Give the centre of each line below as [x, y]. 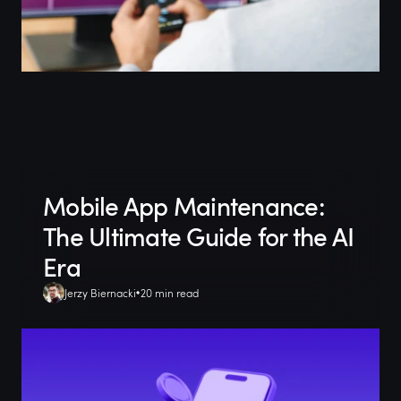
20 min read [170, 293]
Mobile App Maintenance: [184, 206]
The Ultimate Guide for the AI [199, 236]
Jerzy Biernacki [100, 293]
